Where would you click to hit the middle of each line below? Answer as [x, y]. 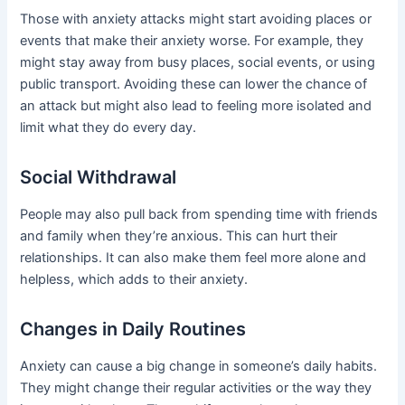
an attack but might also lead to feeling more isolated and [196, 105]
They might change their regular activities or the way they [196, 387]
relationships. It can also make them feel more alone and [193, 257]
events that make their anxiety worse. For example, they [192, 40]
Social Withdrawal [99, 177]
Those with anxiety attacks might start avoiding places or [196, 19]
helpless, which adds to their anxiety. [134, 279]
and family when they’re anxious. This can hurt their [179, 235]
